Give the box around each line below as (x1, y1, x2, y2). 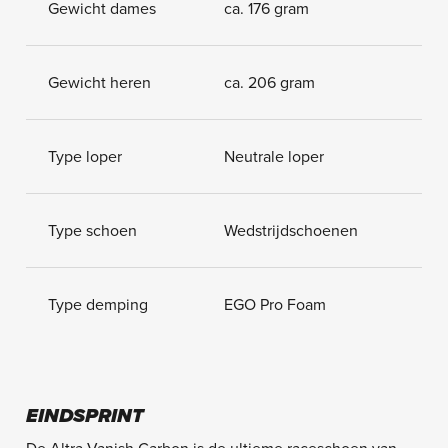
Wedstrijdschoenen (224, 221, 358, 242)
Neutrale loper (224, 146, 324, 167)
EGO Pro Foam (224, 295, 326, 316)
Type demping (47, 295, 148, 316)
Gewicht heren (47, 72, 151, 93)
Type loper (47, 146, 122, 167)
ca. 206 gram (224, 72, 315, 93)
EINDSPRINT (25, 403, 144, 428)
